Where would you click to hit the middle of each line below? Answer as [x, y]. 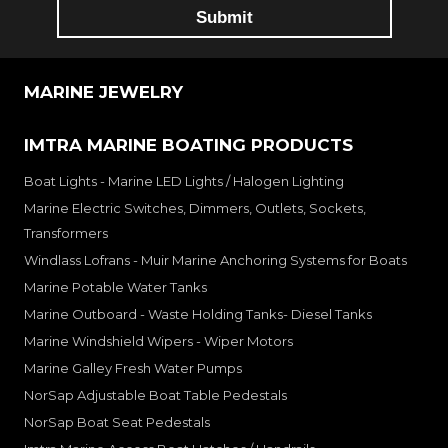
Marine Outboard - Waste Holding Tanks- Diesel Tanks [198, 313]
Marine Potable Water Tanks [115, 286]
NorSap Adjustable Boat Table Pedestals [155, 394]
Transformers [66, 232]
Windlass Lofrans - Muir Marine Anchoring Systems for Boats [215, 259]
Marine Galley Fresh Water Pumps [133, 367]
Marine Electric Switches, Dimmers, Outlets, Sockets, [195, 207]
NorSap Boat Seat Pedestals [117, 421]
